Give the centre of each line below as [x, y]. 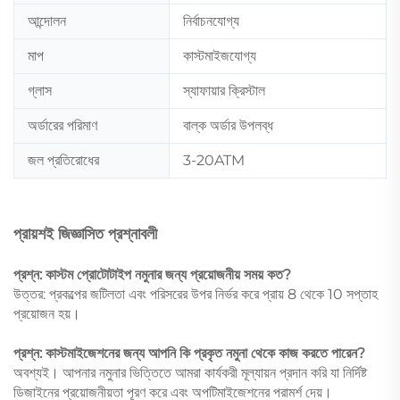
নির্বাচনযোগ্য [211, 21]
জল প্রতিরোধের [63, 160]
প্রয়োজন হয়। [47, 313]
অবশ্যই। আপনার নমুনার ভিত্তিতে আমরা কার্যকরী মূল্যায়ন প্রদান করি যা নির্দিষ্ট [190, 372]
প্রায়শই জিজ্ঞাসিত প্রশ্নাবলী [85, 233]
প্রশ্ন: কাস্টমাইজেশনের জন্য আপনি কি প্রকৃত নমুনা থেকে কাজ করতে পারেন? [189, 353]
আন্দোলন [47, 21]
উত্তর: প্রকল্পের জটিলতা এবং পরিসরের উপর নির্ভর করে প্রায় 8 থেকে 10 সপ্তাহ [196, 294]
